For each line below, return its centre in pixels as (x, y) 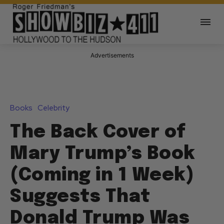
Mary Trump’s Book (103, 154)
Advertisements (112, 55)
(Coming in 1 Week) (102, 176)
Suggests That (80, 197)
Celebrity (53, 108)
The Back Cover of (98, 133)
